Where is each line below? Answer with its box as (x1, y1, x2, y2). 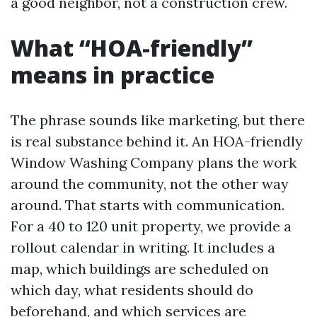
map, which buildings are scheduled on (11, 260, 269, 277)
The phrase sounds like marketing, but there (11, 111, 305, 129)
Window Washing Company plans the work (11, 154, 296, 171)
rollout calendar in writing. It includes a (11, 238, 275, 256)
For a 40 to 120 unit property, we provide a (11, 217, 292, 235)
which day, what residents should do (11, 281, 253, 299)
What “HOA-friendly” (11, 33, 253, 63)
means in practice (11, 59, 214, 90)
